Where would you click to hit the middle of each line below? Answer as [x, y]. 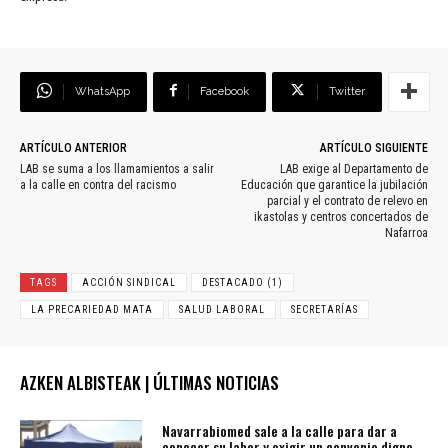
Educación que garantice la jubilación [334, 184]
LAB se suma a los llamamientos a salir [117, 168]
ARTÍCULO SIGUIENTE [373, 147]
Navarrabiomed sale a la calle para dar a [280, 430]
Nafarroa [406, 232]
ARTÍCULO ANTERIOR [73, 147]
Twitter [347, 91]
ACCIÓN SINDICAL [129, 282]
